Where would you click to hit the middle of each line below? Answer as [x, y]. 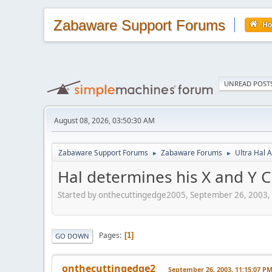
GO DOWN [72, 236]
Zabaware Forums [192, 153]
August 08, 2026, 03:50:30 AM [104, 121]
